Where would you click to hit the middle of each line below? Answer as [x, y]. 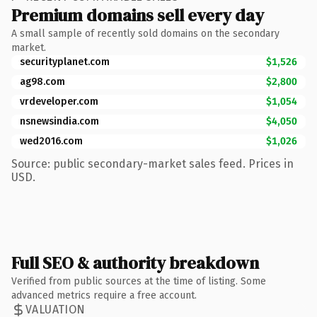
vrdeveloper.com [59, 101]
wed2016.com [51, 141]
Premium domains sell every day [138, 15]
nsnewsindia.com [59, 121]
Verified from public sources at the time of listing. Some [139, 281]
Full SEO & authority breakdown [135, 263]
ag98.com [42, 81]
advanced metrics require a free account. [104, 295]
